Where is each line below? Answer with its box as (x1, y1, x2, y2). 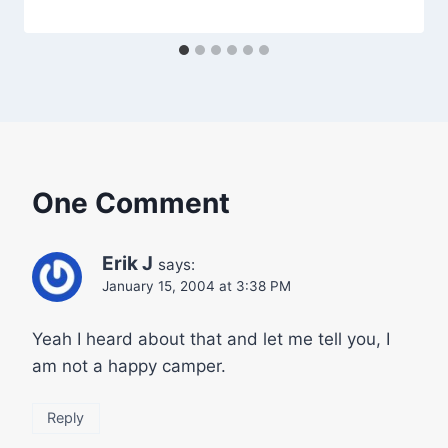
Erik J (102, 251, 153, 275)
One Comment (32, 185, 230, 220)
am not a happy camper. (32, 355, 226, 376)
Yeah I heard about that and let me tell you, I (32, 328, 390, 349)
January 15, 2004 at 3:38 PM (102, 277, 291, 294)
